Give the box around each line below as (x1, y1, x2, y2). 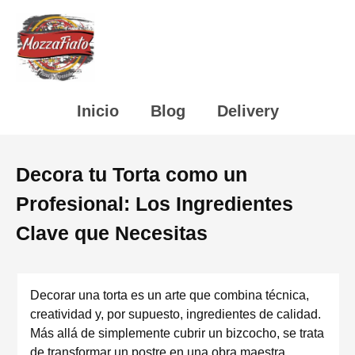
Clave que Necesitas (16, 222, 208, 244)
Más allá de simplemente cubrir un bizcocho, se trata (30, 326, 324, 340)
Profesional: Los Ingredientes (16, 193, 293, 215)
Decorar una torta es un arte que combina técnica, (30, 288, 309, 302)
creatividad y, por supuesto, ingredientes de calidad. (30, 307, 321, 321)
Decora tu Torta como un (16, 163, 247, 185)
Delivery (216, 102, 279, 120)
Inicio (76, 102, 119, 120)
